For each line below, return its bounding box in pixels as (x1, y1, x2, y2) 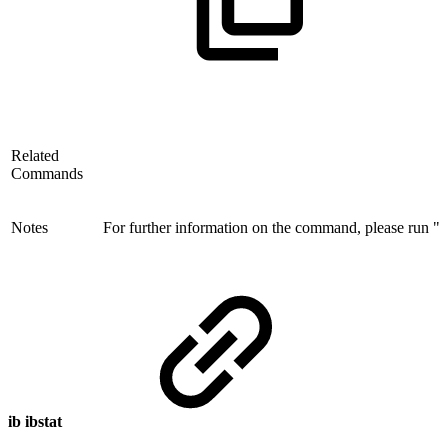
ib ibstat (8, 413, 66, 431)
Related (11, 146, 59, 164)
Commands (11, 164, 83, 182)
